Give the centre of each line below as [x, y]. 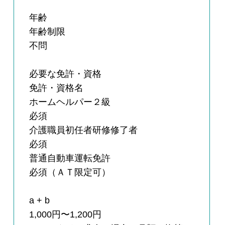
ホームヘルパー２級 [70, 102]
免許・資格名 [57, 88]
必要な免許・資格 [66, 74]
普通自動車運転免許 [70, 158]
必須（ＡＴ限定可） [70, 173]
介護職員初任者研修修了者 [84, 130]
